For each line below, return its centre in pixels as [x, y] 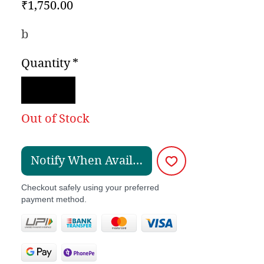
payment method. [54, 199]
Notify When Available [93, 160]
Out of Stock [55, 118]
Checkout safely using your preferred [90, 187]
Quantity [46, 63]
